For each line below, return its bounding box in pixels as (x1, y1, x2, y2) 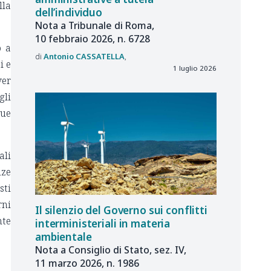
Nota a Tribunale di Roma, (35, 19, 154, 33)
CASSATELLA (76, 50, 125, 62)
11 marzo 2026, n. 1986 (35, 256, 139, 270)
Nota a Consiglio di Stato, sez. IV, (35, 243, 186, 256)
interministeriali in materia (35, 216, 171, 230)
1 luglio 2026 (173, 63, 217, 73)
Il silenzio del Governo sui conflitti (35, 203, 207, 217)
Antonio (44, 50, 74, 62)
